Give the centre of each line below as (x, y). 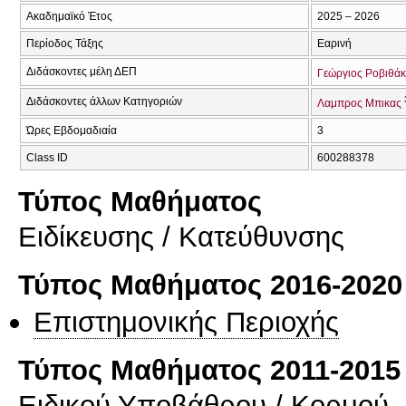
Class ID (47, 157)
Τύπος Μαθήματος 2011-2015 (209, 370)
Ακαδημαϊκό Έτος (69, 16)
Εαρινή (334, 43)
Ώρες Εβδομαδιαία (72, 130)
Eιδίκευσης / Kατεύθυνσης (181, 237)
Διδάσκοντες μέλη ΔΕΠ (82, 71)
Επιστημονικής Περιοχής (186, 321)
